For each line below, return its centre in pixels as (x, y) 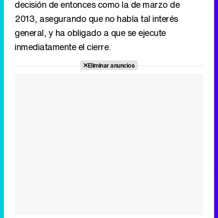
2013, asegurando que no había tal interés (96, 18)
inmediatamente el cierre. (63, 46)
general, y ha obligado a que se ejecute (90, 32)
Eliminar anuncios (111, 65)
